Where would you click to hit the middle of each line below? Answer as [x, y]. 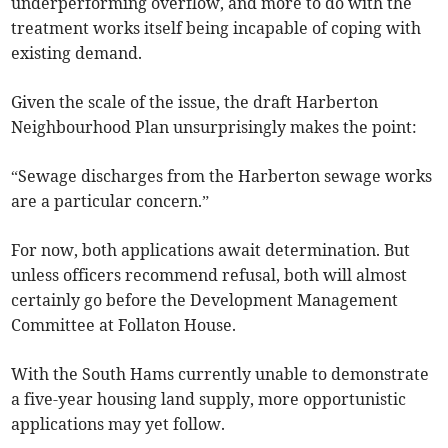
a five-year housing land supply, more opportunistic [209, 399]
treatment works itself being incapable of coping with [216, 28]
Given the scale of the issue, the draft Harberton [195, 102]
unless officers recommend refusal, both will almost [209, 275]
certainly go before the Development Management [205, 300]
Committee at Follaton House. [124, 325]
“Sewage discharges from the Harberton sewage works [222, 176]
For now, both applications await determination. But [211, 250]
